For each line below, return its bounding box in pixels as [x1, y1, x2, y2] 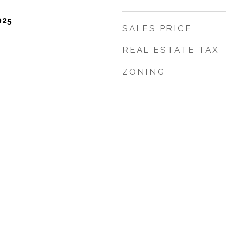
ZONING [122, 67, 165, 77]
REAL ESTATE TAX [122, 45, 219, 55]
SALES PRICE [122, 23, 192, 33]
